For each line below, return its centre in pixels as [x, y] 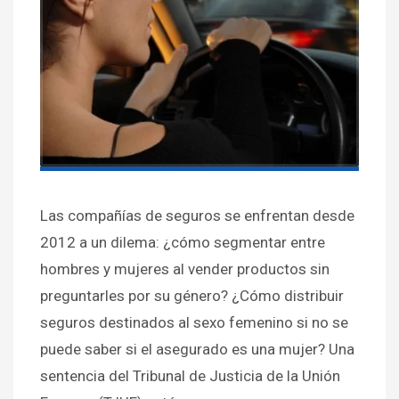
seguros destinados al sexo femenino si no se [194, 323]
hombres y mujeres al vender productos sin [185, 269]
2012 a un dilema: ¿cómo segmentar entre [183, 243]
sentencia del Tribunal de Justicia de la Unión [190, 376]
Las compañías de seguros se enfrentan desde [197, 216]
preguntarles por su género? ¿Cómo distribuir [192, 296]
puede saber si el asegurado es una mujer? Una [197, 350]
